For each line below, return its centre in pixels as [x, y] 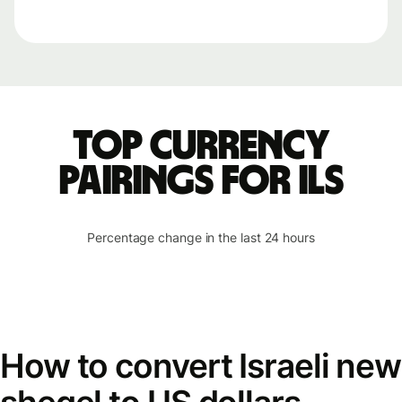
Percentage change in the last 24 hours [201, 237]
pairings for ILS [201, 181]
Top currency [201, 146]
